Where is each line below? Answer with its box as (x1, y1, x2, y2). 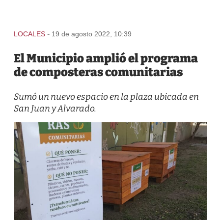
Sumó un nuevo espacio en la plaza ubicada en (13, 91, 199, 102)
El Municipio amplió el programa (13, 52, 198, 65)
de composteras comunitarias (13, 65, 183, 79)
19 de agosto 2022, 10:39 (51, 30, 132, 38)
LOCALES (13, 30, 45, 38)
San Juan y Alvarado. (13, 103, 96, 114)
